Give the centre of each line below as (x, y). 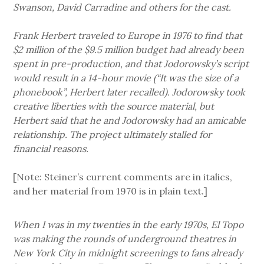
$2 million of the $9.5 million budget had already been (129, 50)
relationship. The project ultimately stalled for (113, 135)
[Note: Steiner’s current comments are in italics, (123, 177)
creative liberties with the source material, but (114, 106)
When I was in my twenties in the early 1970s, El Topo (128, 225)
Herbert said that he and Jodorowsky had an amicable (130, 121)
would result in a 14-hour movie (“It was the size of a (126, 78)
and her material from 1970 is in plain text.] (110, 191)
